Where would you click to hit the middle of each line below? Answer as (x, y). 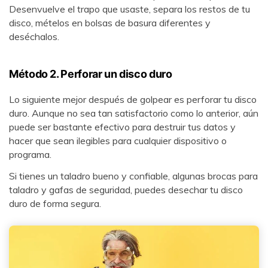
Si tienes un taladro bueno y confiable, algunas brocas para (133, 176)
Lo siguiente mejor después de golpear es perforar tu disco (133, 99)
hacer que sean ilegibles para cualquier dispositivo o (118, 140)
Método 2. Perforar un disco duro (91, 74)
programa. (30, 154)
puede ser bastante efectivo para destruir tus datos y (122, 127)
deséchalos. (34, 37)
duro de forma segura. (55, 203)
